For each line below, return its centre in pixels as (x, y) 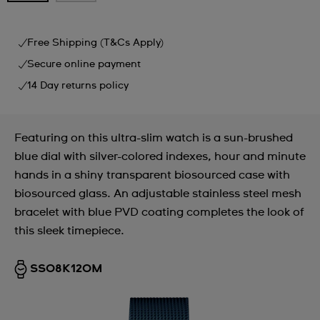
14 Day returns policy (78, 85)
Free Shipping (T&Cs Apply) (95, 42)
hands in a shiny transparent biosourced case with (152, 175)
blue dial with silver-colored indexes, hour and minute (160, 156)
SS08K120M (66, 268)
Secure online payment (84, 64)
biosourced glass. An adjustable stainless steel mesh (158, 193)
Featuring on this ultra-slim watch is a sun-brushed (154, 137)
